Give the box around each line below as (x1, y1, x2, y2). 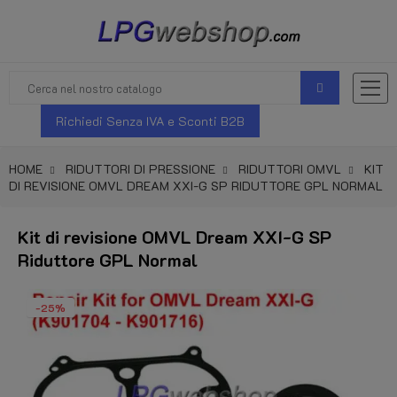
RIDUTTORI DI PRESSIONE (66, 160, 215, 177)
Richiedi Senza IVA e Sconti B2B (56, 113, 245, 129)
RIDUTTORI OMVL (238, 160, 341, 177)
